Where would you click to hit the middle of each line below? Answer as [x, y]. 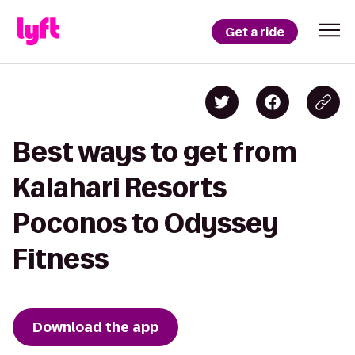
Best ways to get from [155, 152]
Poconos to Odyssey [145, 223]
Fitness [61, 259]
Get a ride [255, 32]
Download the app [95, 327]
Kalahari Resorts [120, 187]
